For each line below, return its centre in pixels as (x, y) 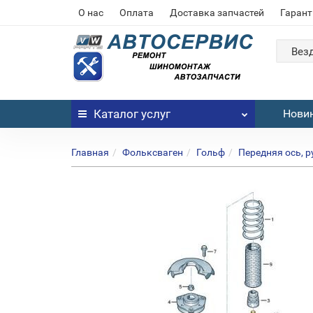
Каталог (116, 114)
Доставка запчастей (217, 13)
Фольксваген (153, 152)
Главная (90, 152)
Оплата (137, 13)
